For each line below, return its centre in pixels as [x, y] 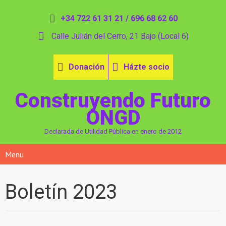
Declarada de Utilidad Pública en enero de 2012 [113, 131]
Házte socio [146, 67]
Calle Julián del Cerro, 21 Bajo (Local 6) [119, 36]
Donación [86, 67]
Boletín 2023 [61, 192]
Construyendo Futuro [113, 101]
